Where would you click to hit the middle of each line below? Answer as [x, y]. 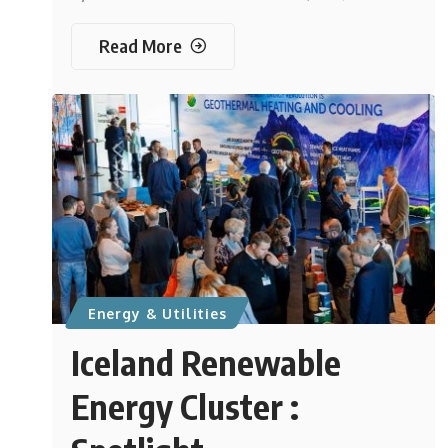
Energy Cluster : [185, 405]
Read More [141, 45]
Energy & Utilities [157, 313]
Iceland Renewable [206, 361]
